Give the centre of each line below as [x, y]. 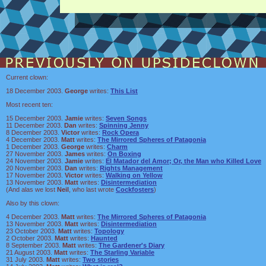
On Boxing [124, 154]
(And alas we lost [31, 189]
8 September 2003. [34, 245]
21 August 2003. [30, 252]
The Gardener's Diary [132, 245]
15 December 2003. [35, 118]
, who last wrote [92, 189]
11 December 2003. [35, 125]
